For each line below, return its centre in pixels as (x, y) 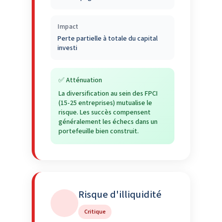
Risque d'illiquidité (120, 194)
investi (67, 48)
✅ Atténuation (80, 80)
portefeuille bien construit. (99, 131)
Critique (95, 212)
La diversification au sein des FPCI (108, 93)
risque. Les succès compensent (105, 112)
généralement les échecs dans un (108, 122)
